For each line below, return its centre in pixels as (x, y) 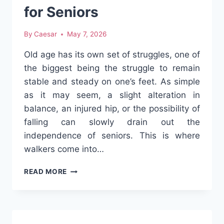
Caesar (46, 34)
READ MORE (46, 172)
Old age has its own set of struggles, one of (112, 55)
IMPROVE (83, 201)
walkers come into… (64, 149)
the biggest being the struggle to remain (112, 68)
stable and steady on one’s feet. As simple (112, 82)
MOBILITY (85, 211)
